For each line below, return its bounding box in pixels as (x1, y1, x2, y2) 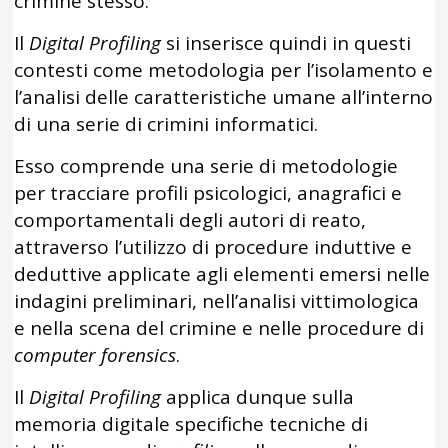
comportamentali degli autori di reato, (14, 206, 367, 233)
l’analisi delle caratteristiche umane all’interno (14, 83, 434, 110)
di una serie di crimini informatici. (14, 110, 319, 137)
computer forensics (14, 341, 177, 368)
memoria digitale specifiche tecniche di (14, 410, 369, 437)
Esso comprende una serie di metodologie (14, 152, 399, 179)
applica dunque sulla (161, 383, 355, 410)
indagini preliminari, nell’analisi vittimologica (14, 287, 420, 314)
